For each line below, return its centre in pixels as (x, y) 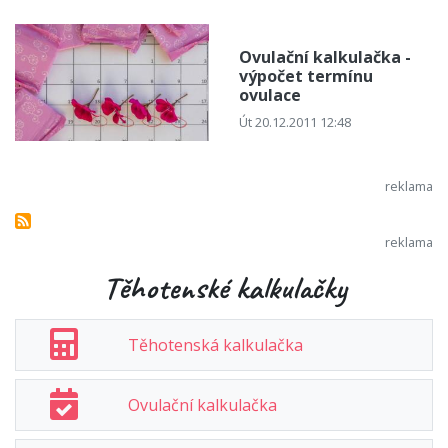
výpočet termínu (306, 76)
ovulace (270, 95)
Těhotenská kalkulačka (215, 345)
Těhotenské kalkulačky (224, 288)
